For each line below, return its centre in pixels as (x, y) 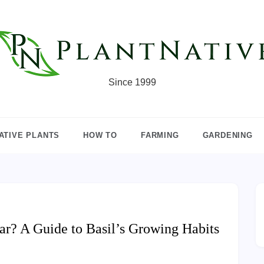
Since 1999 (132, 82)
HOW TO (100, 135)
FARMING (160, 135)
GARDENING (227, 135)
